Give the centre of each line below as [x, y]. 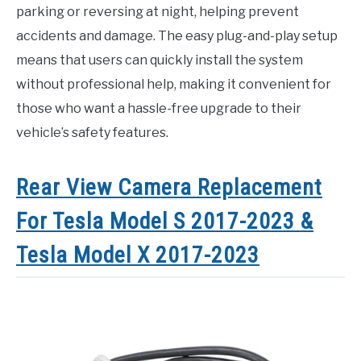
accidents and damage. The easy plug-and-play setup [177, 35]
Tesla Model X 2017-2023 [138, 255]
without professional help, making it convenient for [174, 84]
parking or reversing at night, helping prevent [158, 11]
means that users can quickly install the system [160, 60]
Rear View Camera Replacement [169, 187]
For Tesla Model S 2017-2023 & [165, 221]
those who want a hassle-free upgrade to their [159, 108]
